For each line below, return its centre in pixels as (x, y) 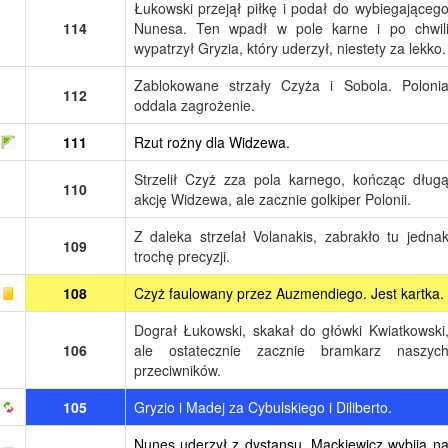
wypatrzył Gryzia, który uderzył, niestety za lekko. (289, 47)
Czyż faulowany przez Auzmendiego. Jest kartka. (288, 292)
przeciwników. (177, 369)
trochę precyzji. (181, 255)
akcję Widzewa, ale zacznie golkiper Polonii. (272, 198)
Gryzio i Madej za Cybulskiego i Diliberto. (262, 406)
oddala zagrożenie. (194, 104)
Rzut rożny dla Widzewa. (211, 141)
